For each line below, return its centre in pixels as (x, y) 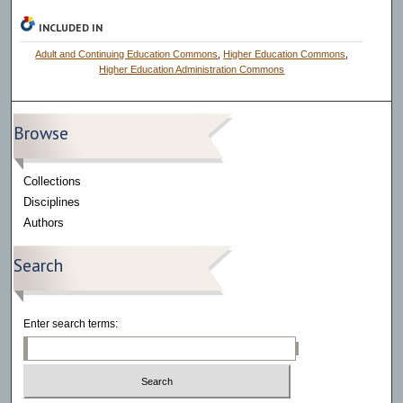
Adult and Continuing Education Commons (127, 54)
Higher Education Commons (285, 54)
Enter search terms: (71, 323)
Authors (44, 222)
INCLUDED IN (71, 27)
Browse (41, 132)
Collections (53, 181)
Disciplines (52, 201)
